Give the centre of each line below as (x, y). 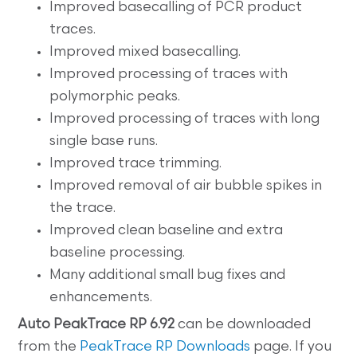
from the (49, 347)
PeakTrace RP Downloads (165, 347)
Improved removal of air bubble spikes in (186, 186)
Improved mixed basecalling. (145, 53)
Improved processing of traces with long (185, 120)
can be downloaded (245, 325)
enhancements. (101, 298)
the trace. (83, 209)
